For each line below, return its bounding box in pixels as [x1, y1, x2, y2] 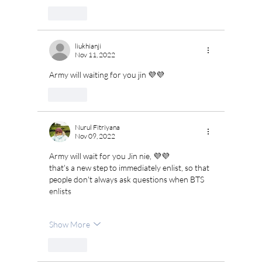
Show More [49, 219, 90, 229]
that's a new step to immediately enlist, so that [49, 163, 211, 173]
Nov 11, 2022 [75, 50, 115, 60]
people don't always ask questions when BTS [49, 174, 206, 185]
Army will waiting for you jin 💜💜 [49, 70, 164, 80]
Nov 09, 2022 [75, 132, 115, 141]
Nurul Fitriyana [75, 123, 120, 132]
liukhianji [75, 42, 101, 51]
